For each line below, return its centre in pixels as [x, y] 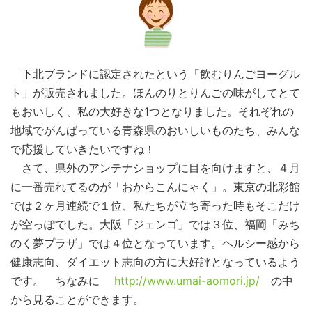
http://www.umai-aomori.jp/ [187, 281]
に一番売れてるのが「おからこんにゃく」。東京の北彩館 [155, 187]
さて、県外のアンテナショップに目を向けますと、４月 [155, 168]
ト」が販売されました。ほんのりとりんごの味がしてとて [155, 93]
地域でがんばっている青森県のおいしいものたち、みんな [155, 131]
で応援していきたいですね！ [83, 149]
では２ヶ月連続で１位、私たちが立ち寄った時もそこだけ [155, 206]
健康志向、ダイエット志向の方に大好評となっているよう [155, 262]
